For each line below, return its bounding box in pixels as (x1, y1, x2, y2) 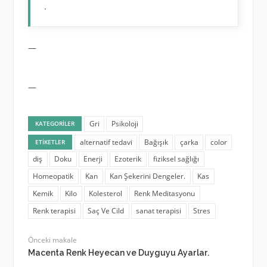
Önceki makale (27, 235, 77, 246)
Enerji (83, 154, 103, 164)
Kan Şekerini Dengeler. (110, 171, 186, 182)
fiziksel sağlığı (153, 154, 200, 164)
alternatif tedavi (79, 136, 132, 147)
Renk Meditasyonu (134, 188, 195, 199)
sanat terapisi (136, 205, 182, 216)
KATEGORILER (35, 119, 75, 128)
